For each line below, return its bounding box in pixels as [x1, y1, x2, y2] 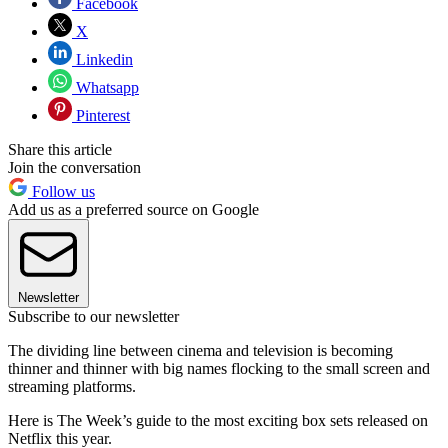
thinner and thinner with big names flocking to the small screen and [8, 359, 430, 377]
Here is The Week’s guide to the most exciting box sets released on [8, 411, 428, 429]
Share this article [8, 140, 112, 158]
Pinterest [72, 106, 130, 124]
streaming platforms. [8, 377, 136, 395]
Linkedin [72, 50, 133, 68]
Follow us [28, 182, 95, 200]
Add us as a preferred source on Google [8, 200, 259, 218]
